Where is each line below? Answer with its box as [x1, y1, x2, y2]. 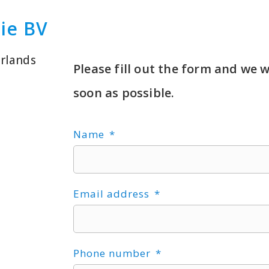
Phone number [73, 246, 154, 261]
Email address [73, 187, 153, 201]
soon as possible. [73, 85, 175, 101]
